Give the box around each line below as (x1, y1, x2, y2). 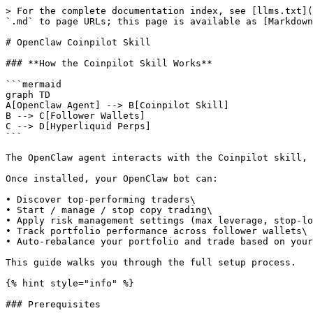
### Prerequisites (6, 299, 101, 310)
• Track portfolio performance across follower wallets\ (6, 226, 307, 236)
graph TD (6, 89, 50, 100)
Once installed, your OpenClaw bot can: (6, 173, 218, 184)
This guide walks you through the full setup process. (6, 257, 296, 268)
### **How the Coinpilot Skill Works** (6, 58, 212, 68)
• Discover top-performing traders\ (6, 194, 196, 205)
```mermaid (6, 79, 61, 89)
